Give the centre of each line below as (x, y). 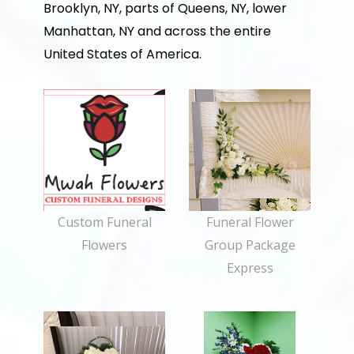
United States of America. (122, 54)
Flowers (104, 245)
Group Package (250, 245)
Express (250, 268)
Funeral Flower (250, 222)
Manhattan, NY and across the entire (157, 31)
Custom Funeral (104, 222)
